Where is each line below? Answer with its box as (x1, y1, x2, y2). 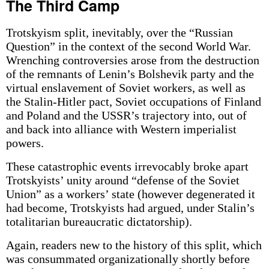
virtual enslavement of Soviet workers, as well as (5, 81, 246, 94)
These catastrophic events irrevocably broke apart (5, 160, 249, 173)
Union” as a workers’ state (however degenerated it (5, 187, 255, 201)
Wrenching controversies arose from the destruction (5, 53, 259, 67)
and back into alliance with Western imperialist (5, 122, 237, 136)
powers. (5, 136, 44, 150)
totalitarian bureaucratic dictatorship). (5, 215, 192, 228)
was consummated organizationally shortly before (5, 252, 250, 265)
